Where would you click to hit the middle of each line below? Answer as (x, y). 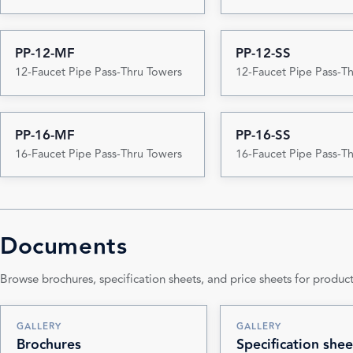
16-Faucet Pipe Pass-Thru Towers (98, 154)
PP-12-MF (45, 54)
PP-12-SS (263, 54)
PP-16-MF (45, 135)
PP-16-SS (263, 135)
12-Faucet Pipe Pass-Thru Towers (98, 72)
